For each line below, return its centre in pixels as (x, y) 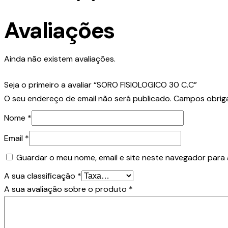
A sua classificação (41, 176)
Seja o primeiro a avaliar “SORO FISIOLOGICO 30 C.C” (101, 85)
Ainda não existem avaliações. (60, 59)
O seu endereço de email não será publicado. (88, 99)
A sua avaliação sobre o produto (66, 189)
